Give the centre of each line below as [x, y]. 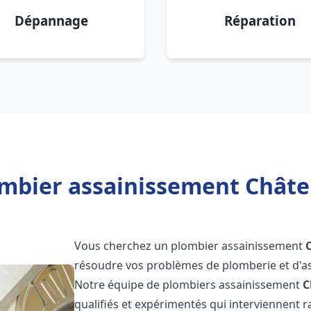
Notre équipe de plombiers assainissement [189, 285]
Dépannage [51, 20]
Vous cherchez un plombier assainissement [190, 246]
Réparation [260, 20]
